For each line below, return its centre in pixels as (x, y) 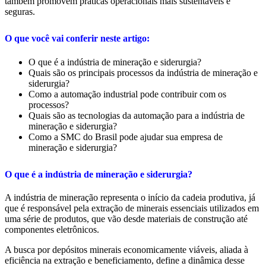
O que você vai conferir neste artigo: (77, 38)
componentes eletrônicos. (52, 230)
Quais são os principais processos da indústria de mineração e (143, 72)
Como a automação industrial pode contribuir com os (127, 94)
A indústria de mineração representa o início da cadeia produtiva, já (130, 198)
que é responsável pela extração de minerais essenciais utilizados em (132, 208)
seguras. (20, 11)
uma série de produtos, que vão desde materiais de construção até (126, 219)
